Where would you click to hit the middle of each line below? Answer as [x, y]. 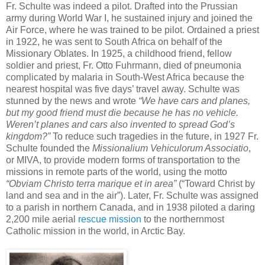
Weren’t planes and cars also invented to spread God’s [120, 124]
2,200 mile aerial [42, 219]
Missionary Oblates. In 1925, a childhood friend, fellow [119, 53]
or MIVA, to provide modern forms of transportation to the [123, 160]
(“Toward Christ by [216, 183]
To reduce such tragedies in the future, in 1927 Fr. [154, 136]
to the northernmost [183, 219]
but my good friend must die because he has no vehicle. [122, 112]
